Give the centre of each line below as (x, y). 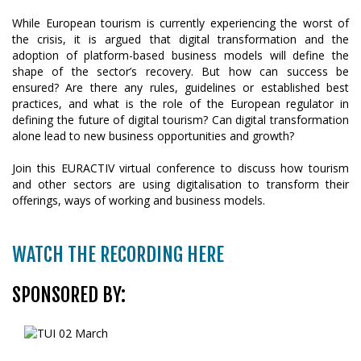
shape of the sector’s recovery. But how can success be (180, 71)
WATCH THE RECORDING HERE (118, 255)
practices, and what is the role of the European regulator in (180, 104)
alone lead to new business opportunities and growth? (153, 136)
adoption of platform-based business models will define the (180, 55)
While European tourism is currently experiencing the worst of (180, 23)
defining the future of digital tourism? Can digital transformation (180, 120)
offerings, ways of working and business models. (139, 200)
